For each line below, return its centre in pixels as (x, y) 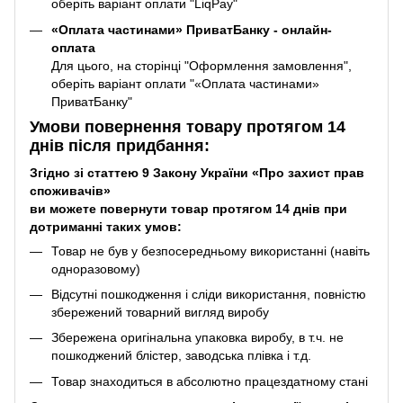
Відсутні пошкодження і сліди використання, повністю (209, 294)
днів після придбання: (120, 146)
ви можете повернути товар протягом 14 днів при (188, 208)
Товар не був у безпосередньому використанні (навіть (210, 251)
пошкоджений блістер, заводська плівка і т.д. (181, 356)
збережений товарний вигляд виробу (160, 312)
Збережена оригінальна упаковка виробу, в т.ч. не (197, 338)
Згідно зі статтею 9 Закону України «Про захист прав (197, 172)
